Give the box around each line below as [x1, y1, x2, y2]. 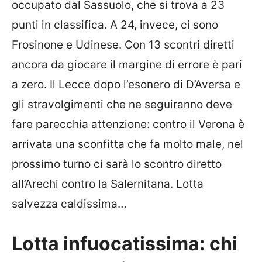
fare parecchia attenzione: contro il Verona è [12, 118, 244, 131]
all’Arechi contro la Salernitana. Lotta [12, 177, 204, 191]
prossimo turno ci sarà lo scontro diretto [12, 157, 222, 171]
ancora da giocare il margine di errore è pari [12, 58, 242, 71]
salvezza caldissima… [12, 197, 127, 211]
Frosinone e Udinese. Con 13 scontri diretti [12, 38, 235, 51]
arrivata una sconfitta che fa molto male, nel [12, 137, 243, 151]
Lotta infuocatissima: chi [12, 232, 237, 255]
